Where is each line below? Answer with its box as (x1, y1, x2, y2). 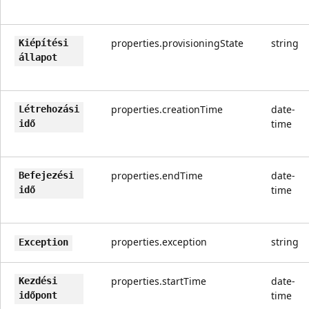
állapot (19, 51, 57, 63)
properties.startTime (111, 274, 206, 288)
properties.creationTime (111, 102, 223, 116)
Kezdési (19, 275, 57, 286)
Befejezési (19, 169, 74, 181)
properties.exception (111, 235, 207, 248)
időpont (19, 289, 57, 301)
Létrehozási (19, 103, 79, 114)
